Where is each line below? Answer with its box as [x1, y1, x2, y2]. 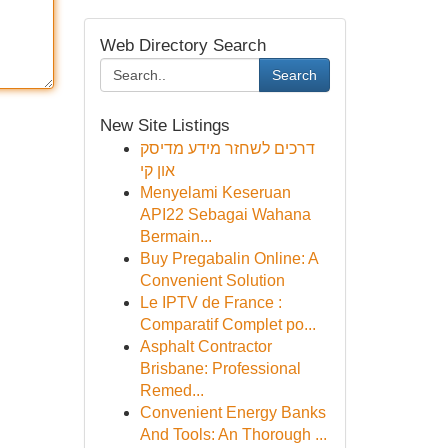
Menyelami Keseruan [139, 184, 291, 201]
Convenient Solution [139, 272, 285, 289]
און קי [139, 162, 175, 179]
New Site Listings [99, 116, 230, 135]
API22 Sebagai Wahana [139, 206, 311, 223]
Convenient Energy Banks [139, 404, 326, 421]
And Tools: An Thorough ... [139, 426, 327, 443]
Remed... [139, 382, 204, 399]
